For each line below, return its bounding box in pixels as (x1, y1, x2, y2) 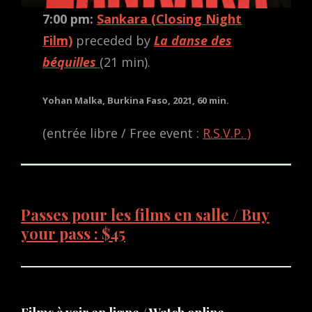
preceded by (72, 32, 155, 49)
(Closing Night (151, 10, 242, 28)
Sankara (97, 10, 148, 28)
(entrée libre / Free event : (42, 124, 203, 141)
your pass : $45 (21, 223, 125, 244)
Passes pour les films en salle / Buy (21, 204, 270, 226)
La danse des (154, 32, 233, 49)
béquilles (42, 54, 97, 71)
